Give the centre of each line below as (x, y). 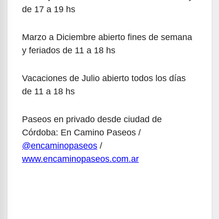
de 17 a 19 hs (49, 9)
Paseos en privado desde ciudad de (92, 119)
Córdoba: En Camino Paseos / (81, 132)
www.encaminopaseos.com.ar (80, 159)
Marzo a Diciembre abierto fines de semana (107, 37)
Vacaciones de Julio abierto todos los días (104, 78)
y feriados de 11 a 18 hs (69, 50)
